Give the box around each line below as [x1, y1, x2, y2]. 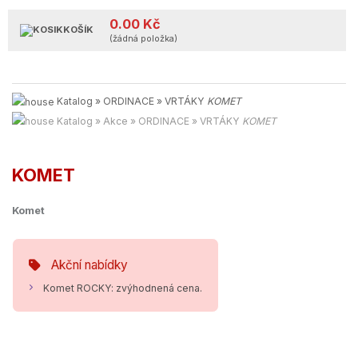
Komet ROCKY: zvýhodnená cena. [43, 282, 202, 295]
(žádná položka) [109, 33, 177, 44]
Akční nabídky [51, 257, 128, 273]
